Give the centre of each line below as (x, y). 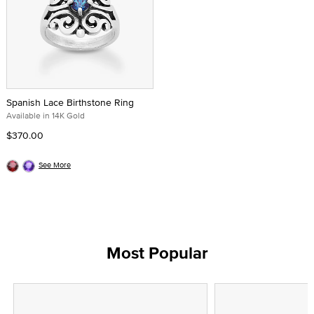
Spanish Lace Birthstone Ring (70, 102)
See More (55, 165)
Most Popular (157, 253)
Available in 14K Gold (46, 115)
